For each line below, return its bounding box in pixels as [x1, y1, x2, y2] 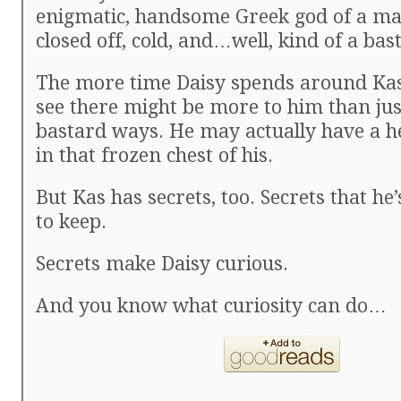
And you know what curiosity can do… [36, 294, 387, 317]
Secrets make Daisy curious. [36, 252, 288, 275]
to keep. [36, 210, 107, 233]
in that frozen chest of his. [36, 144, 273, 166]
